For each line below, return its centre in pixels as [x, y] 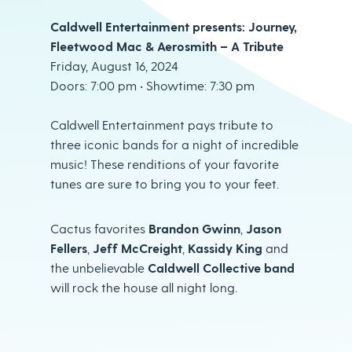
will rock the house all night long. [144, 287]
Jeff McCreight [137, 248]
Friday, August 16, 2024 [114, 66]
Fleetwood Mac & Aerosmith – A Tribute [167, 46]
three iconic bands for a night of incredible [174, 144]
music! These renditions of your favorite [165, 164]
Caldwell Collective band [221, 268]
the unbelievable [99, 268]
